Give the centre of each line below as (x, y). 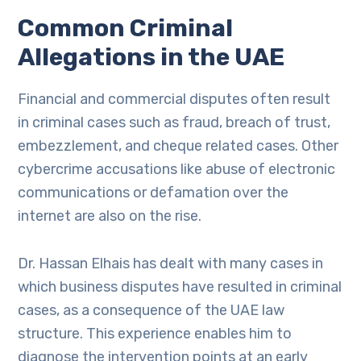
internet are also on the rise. (110, 216)
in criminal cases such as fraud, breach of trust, (174, 122)
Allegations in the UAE (151, 57)
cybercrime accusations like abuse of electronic (177, 169)
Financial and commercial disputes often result (174, 99)
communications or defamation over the (154, 193)
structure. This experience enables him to (155, 334)
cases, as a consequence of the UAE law (151, 310)
